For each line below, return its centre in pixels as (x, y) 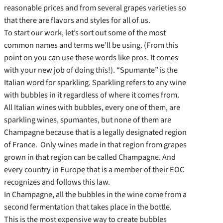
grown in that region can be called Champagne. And (90, 157)
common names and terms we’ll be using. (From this (91, 45)
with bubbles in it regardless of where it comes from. (92, 95)
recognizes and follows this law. (57, 182)
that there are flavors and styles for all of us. (77, 20)
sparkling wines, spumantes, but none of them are (88, 120)
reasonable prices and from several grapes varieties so (95, 8)
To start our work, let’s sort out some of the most (85, 33)
